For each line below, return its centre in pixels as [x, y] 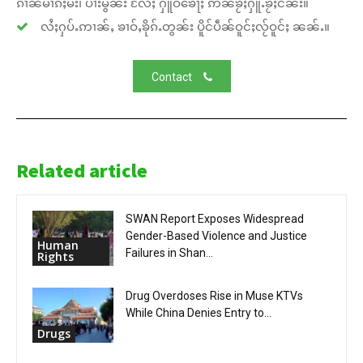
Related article [82, 170]
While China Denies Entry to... [199, 312]
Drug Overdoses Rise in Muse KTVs [214, 295]
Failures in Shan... [169, 252]
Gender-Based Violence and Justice [216, 235]
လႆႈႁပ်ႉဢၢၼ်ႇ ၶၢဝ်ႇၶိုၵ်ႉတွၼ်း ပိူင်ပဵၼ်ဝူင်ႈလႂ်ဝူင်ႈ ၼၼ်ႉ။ [184, 26]
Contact [171, 77]
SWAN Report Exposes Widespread [215, 218]
